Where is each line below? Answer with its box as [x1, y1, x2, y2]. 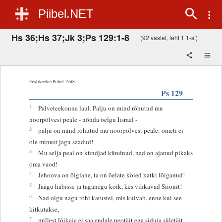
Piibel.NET [38, 7, 94, 20]
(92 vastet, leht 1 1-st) [140, 33, 198, 42]
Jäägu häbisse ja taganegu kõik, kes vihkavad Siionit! [38, 181, 182, 191]
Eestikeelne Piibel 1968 [29, 78, 75, 85]
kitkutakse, [29, 204, 59, 214]
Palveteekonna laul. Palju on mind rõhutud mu [38, 103, 163, 112]
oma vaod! [29, 159, 57, 168]
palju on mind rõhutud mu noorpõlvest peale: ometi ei [38, 125, 183, 135]
